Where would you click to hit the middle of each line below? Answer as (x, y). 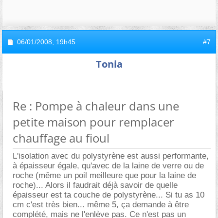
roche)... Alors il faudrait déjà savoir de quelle (95, 185)
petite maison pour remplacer (93, 122)
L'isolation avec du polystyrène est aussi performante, (111, 156)
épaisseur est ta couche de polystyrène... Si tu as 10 (109, 195)
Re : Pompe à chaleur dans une (96, 106)
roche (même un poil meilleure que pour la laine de (104, 175)
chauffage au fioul (61, 138)
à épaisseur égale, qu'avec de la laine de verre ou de (108, 165)
